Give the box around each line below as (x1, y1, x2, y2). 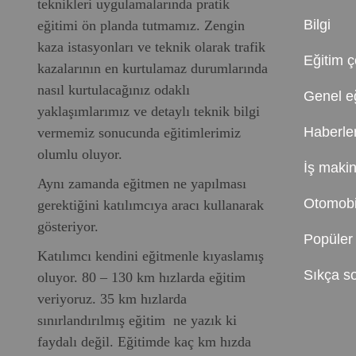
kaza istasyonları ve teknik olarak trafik (37, 39, 265, 56)
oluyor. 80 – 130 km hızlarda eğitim (37, 269, 246, 286)
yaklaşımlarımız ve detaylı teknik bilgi (37, 103, 260, 120)
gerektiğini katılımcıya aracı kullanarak (37, 197, 264, 214)
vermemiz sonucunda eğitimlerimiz (37, 125, 241, 141)
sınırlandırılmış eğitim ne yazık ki (37, 312, 241, 329)
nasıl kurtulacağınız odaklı (37, 82, 190, 99)
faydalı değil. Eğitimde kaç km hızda (37, 334, 251, 350)
